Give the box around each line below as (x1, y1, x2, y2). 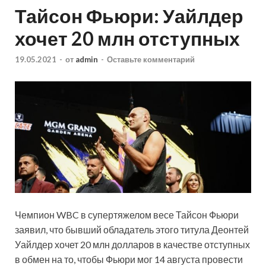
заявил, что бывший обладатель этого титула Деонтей (15, 223, 249, 235)
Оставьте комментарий (107, 55, 195, 65)
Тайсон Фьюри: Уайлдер (15, 4, 243, 27)
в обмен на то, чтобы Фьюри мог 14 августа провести (15, 253, 243, 265)
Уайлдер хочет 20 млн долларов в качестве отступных (15, 238, 250, 250)
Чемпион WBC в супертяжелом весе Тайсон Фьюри (15, 208, 239, 220)
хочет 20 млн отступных (15, 26, 240, 50)
